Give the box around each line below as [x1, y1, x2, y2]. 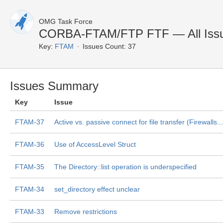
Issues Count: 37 [83, 42, 136, 50]
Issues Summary [10, 79, 99, 93]
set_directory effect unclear [54, 185, 140, 193]
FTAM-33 [15, 208, 44, 216]
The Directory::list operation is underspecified [54, 163, 197, 171]
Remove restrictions [54, 208, 117, 216]
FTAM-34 [15, 185, 44, 193]
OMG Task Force [39, 17, 93, 25]
